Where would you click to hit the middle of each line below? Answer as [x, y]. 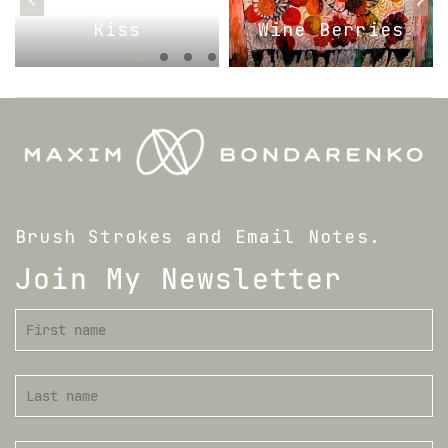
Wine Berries [331, 30]
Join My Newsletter [179, 279]
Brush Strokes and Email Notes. [198, 237]
